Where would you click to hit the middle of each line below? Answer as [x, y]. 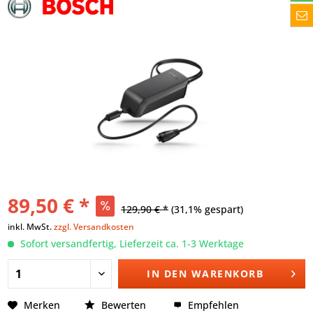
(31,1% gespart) [207, 209]
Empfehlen [212, 305]
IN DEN [167, 273]
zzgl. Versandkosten [94, 226]
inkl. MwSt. [31, 226]
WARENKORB [227, 273]
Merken [42, 305]
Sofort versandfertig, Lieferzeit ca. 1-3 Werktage [131, 243]
